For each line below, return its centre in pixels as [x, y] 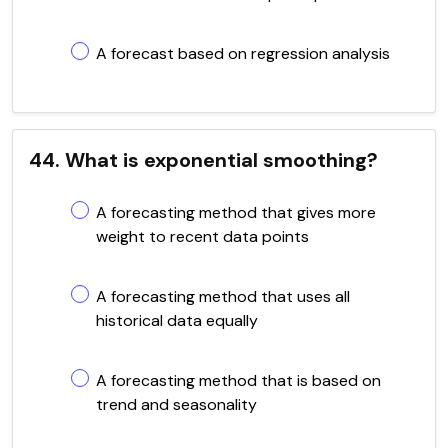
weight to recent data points [202, 236]
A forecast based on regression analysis [243, 53]
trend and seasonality [176, 404]
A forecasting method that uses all [223, 296]
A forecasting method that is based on [238, 380]
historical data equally [177, 320]
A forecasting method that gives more [236, 212]
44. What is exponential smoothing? [203, 159]
